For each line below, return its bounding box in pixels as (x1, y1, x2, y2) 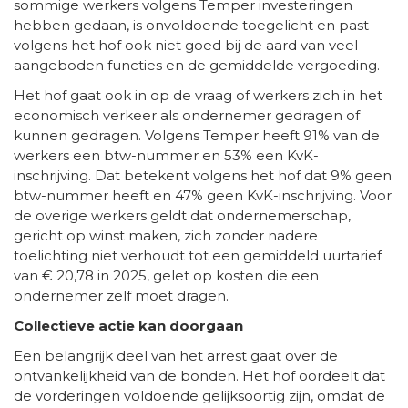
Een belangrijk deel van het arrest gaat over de (14, 346, 338, 364)
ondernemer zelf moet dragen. (14, 286, 229, 304)
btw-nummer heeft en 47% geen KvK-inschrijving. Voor (14, 186, 392, 204)
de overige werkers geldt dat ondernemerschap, (14, 206, 351, 224)
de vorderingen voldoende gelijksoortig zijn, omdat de (14, 386, 385, 404)
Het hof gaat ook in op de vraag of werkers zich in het (14, 86, 382, 104)
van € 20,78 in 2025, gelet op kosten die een (14, 266, 319, 284)
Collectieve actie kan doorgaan (14, 316, 243, 334)
